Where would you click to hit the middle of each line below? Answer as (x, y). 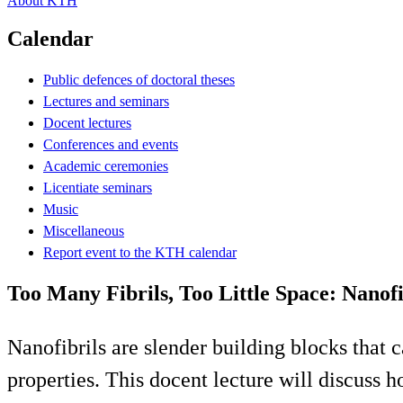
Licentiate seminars (98, 187)
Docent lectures (87, 122)
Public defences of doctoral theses (139, 79)
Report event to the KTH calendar (140, 252)
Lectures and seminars (106, 101)
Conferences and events (111, 144)
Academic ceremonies (106, 166)
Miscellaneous (84, 230)
